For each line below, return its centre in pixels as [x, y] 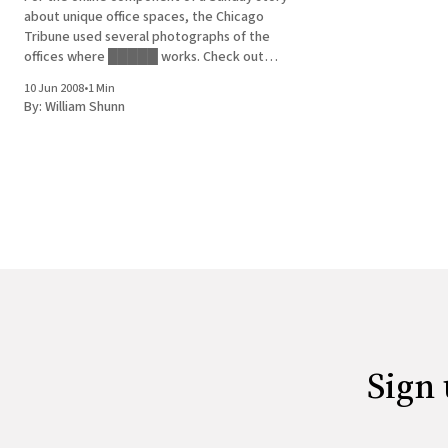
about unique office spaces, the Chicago [144, 17]
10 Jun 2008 [54, 89]
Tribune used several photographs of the [147, 37]
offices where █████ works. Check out [144, 57]
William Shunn [85, 107]
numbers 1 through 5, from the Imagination [152, 77]
